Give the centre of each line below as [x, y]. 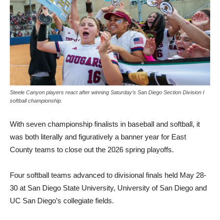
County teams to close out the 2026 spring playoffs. [92, 150]
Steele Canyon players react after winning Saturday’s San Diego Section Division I [107, 93]
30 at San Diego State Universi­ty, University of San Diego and [108, 188]
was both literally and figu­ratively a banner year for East [98, 137]
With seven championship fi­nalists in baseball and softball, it [105, 124]
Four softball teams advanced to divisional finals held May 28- [108, 175]
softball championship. [36, 101]
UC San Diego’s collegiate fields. [62, 201]
